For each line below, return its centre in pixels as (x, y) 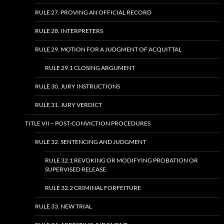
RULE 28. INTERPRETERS (69, 31)
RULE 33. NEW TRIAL (63, 206)
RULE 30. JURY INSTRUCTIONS (77, 86)
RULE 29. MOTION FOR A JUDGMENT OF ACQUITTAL (108, 49)
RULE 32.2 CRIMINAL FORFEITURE (93, 188)
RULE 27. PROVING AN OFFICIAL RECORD (93, 12)
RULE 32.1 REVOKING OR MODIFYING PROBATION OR (121, 160)
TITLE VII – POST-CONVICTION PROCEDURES (88, 123)
